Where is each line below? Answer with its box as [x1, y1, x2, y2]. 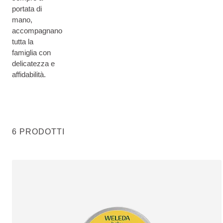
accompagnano [12, 26, 62, 35]
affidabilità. [12, 70, 46, 79]
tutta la [12, 37, 33, 46]
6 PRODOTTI [12, 127, 65, 136]
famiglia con [12, 48, 51, 57]
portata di [12, 4, 42, 13]
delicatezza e [12, 59, 55, 68]
